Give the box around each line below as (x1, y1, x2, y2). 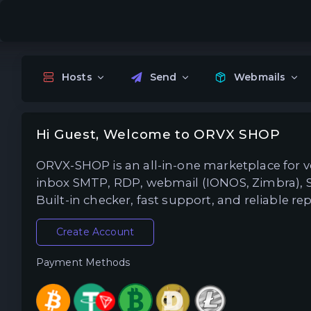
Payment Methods (35, 255, 131, 269)
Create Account (56, 226, 135, 239)
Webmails (234, 71, 286, 84)
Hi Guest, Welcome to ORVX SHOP (35, 126, 280, 142)
